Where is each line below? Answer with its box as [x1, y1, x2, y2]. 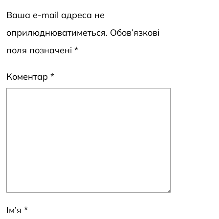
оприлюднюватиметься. [6, 27, 108, 39]
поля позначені [6, 44, 74, 56]
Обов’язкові [110, 27, 159, 39]
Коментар [6, 71, 50, 83]
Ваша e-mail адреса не [6, 9, 105, 21]
